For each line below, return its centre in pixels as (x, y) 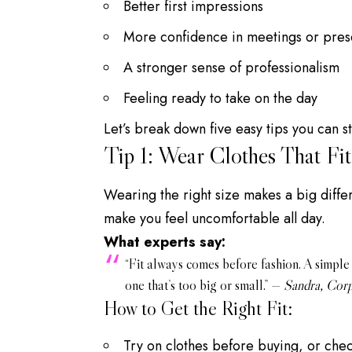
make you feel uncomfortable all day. (214, 218)
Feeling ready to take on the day (220, 99)
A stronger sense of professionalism (231, 68)
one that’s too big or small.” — (204, 285)
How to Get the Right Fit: (198, 308)
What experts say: (165, 242)
